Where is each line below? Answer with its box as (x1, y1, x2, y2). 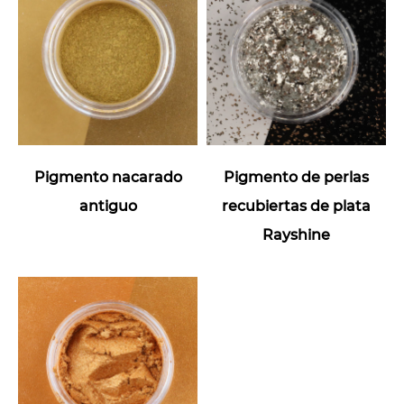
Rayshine (262, 226, 330, 243)
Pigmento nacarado (33, 169, 182, 186)
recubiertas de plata (222, 197, 371, 215)
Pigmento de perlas (224, 169, 369, 186)
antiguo (78, 197, 137, 215)
